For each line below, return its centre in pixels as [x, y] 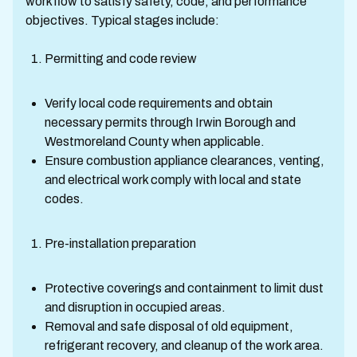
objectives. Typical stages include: [122, 20]
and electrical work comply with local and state [173, 180]
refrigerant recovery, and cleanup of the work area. [184, 345]
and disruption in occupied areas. [135, 307]
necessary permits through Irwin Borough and [170, 122]
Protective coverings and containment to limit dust [184, 288]
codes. [64, 199]
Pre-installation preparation [120, 243]
